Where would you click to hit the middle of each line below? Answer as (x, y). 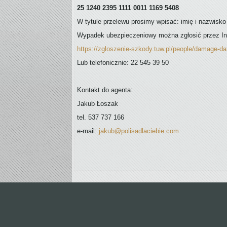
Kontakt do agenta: (105, 90)
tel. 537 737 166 (101, 117)
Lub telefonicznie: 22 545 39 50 (123, 63)
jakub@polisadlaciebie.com (139, 131)
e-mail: (88, 131)
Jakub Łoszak (98, 104)
